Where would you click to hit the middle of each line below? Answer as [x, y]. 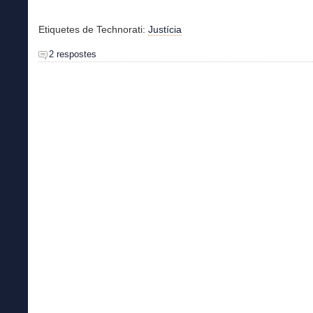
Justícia [165, 29]
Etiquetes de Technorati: [93, 29]
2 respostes [73, 54]
